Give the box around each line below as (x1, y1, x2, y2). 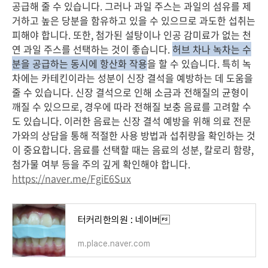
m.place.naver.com (78, 239, 150, 248)
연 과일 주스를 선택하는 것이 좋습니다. (12, 42, 172, 56)
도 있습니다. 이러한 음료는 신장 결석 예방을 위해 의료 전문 (12, 114, 251, 128)
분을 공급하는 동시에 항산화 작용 (12, 56, 147, 71)
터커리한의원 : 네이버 (78, 214, 170, 226)
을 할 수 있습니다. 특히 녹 (147, 56, 251, 71)
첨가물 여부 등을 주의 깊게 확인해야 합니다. (12, 157, 190, 171)
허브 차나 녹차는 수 (172, 42, 251, 56)
